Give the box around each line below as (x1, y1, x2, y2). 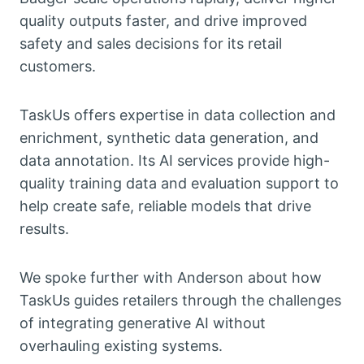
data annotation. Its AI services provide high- (19, 152, 330, 170)
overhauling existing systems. (19, 337, 223, 355)
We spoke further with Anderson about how (19, 269, 322, 287)
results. (19, 220, 69, 238)
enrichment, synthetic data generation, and (19, 129, 318, 147)
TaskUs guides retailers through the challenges (19, 292, 341, 310)
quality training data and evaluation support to (19, 175, 339, 193)
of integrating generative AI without (19, 314, 266, 332)
